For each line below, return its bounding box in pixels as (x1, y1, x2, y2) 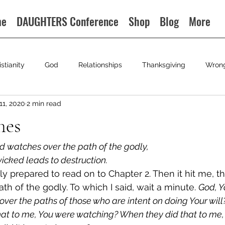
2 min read (27, 99, 61, 107)
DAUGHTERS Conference (17, 13, 119, 29)
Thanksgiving (142, 60, 185, 69)
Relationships (78, 60, 122, 69)
